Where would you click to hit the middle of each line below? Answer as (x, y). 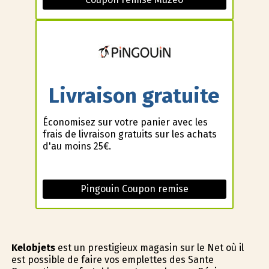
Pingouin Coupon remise (134, 189)
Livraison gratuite (134, 95)
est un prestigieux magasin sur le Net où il (149, 248)
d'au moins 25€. (77, 147)
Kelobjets (33, 248)
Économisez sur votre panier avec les (125, 122)
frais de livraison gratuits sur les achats (129, 134)
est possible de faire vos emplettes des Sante (112, 260)
